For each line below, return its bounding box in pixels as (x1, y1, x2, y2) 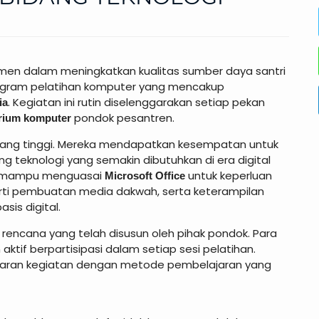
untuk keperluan (185, 168, 272, 183)
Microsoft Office (105, 169, 185, 182)
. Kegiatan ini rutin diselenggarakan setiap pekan (8, 95, 265, 110)
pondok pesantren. (71, 110, 174, 125)
